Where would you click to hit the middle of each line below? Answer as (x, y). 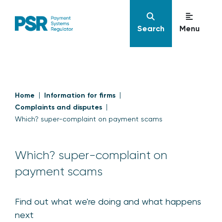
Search (151, 28)
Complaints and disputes (58, 107)
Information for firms (80, 95)
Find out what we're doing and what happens (108, 201)
